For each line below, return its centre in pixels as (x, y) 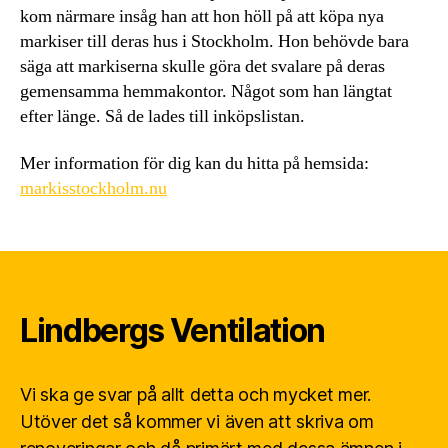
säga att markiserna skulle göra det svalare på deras (202, 66)
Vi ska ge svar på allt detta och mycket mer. (196, 395)
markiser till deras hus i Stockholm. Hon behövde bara (214, 41)
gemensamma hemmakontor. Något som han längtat (206, 91)
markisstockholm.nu (93, 189)
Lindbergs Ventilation (173, 331)
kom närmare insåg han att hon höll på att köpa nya (202, 16)
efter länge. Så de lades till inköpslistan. (162, 116)
